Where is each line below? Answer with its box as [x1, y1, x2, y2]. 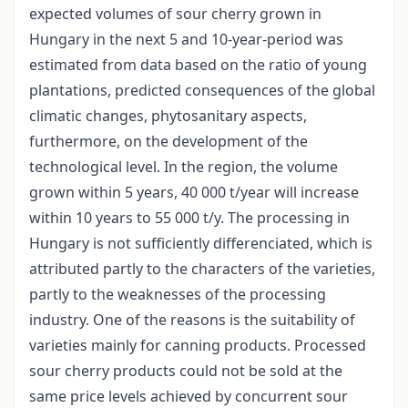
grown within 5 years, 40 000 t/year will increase [29, 182, 359, 203]
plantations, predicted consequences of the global [29, 80, 375, 101]
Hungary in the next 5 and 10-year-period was [29, 29, 343, 50]
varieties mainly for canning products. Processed [29, 335, 366, 356]
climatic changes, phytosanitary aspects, [29, 106, 307, 127]
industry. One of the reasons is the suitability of [29, 310, 355, 331]
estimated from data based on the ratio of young [29, 55, 367, 76]
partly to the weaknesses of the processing [29, 284, 326, 305]
